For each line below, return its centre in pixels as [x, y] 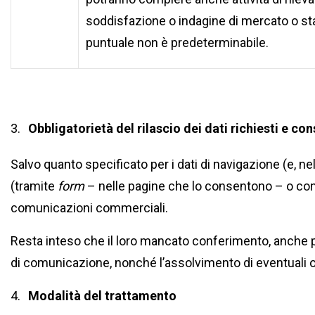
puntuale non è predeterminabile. [177, 43]
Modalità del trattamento [102, 296]
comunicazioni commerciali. [89, 208]
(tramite [34, 186]
